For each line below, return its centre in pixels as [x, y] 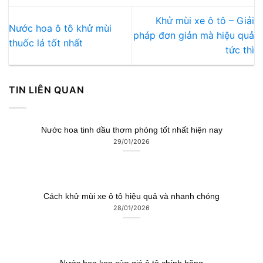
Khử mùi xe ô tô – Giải [205, 21]
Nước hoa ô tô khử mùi [60, 28]
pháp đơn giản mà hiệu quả [194, 36]
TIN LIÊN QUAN [47, 90]
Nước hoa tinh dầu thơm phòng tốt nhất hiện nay [131, 130]
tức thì [240, 50]
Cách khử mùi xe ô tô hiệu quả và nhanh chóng [131, 197]
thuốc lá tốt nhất [47, 43]
